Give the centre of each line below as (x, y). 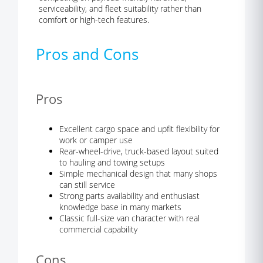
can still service (87, 185)
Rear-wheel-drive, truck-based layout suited (139, 151)
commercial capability (98, 229)
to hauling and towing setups (112, 162)
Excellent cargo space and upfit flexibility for (139, 129)
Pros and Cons (87, 54)
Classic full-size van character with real (129, 218)
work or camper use (96, 140)
